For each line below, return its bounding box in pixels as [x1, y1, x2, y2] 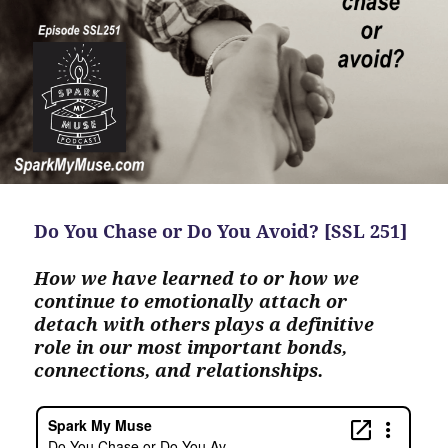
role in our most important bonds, [34, 334, 348, 359]
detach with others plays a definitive [34, 311, 375, 336]
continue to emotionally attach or [34, 288, 348, 313]
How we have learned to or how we [34, 265, 360, 290]
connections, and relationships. [34, 357, 324, 382]
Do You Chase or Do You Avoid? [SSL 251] [34, 218, 408, 243]
